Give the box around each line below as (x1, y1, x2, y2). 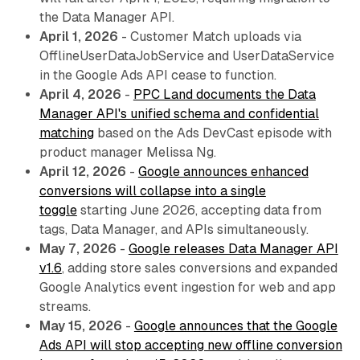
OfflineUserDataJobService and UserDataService (39, 48, 334, 64)
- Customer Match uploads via (117, 29, 301, 45)
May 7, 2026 (39, 241, 117, 257)
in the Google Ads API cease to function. (39, 67, 276, 84)
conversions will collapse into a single (39, 183, 266, 199)
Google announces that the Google (133, 318, 337, 334)
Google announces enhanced (137, 164, 309, 180)
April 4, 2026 (39, 87, 121, 103)
